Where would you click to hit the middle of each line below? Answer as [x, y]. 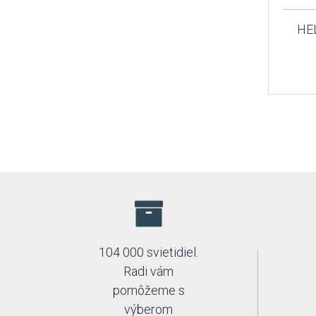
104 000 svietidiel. [149, 252]
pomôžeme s [148, 290]
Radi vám [149, 271]
